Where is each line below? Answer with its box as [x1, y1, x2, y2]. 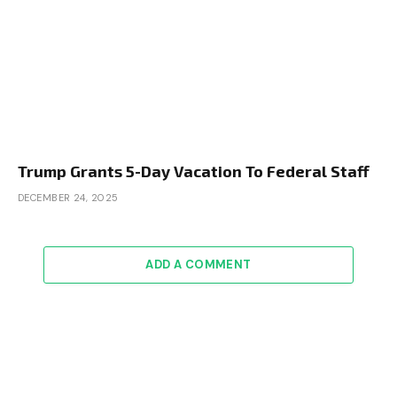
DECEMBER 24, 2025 [18, 191, 119, 205]
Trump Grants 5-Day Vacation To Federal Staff [18, 161, 370, 182]
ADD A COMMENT [145, 257, 252, 273]
